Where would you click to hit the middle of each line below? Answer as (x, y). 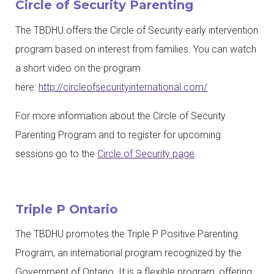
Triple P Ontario (67, 209)
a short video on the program (78, 68)
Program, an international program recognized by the (128, 253)
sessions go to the (56, 154)
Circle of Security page (146, 154)
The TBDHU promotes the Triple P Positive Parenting (127, 234)
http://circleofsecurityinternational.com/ (123, 87)
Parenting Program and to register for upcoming (118, 135)
